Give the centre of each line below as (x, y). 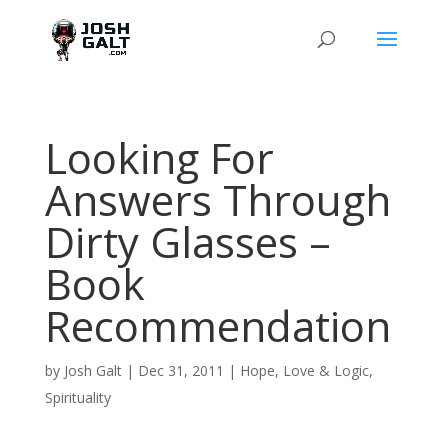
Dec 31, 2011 (180, 370)
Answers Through (217, 199)
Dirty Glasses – (187, 241)
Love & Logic (325, 370)
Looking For (159, 157)
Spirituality (77, 397)
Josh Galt (92, 370)
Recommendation (217, 325)
